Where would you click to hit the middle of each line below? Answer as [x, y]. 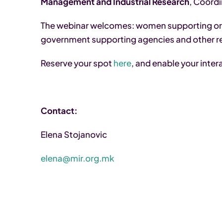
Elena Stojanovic [74, 134]
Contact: [59, 110]
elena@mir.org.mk [77, 158]
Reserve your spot [77, 63]
